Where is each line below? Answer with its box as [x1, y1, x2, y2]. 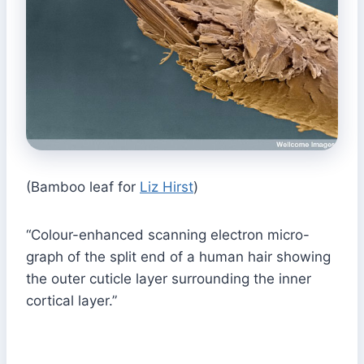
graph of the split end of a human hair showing [26, 248, 331, 265]
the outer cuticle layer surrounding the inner [26, 270, 311, 287]
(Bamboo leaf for [26, 178, 140, 195]
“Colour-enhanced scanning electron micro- [26, 226, 310, 243]
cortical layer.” [26, 292, 117, 309]
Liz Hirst [140, 178, 193, 195]
